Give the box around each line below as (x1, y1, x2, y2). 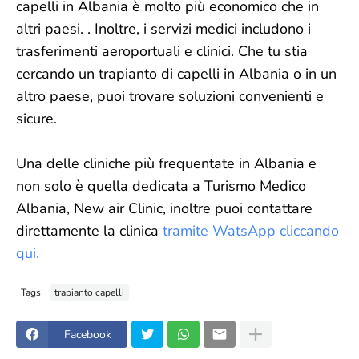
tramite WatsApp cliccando (163, 221, 339, 240)
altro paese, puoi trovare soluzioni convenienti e (16, 87, 324, 106)
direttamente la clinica (16, 221, 163, 240)
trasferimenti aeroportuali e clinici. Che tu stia (16, 42, 308, 61)
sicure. (16, 109, 57, 128)
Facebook (64, 326, 111, 342)
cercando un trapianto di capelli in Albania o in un (16, 64, 337, 83)
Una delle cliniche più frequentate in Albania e (16, 154, 317, 173)
